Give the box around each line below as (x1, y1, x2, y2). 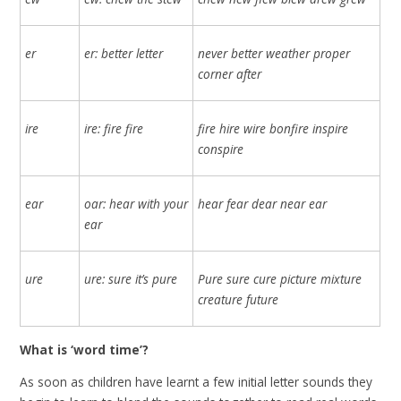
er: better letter (84, 44, 164, 62)
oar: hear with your (84, 194, 189, 212)
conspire (198, 140, 244, 158)
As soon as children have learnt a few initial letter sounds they (20, 373, 373, 391)
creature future (198, 290, 279, 308)
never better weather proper (198, 44, 351, 62)
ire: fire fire (84, 119, 144, 137)
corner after (198, 64, 262, 82)
